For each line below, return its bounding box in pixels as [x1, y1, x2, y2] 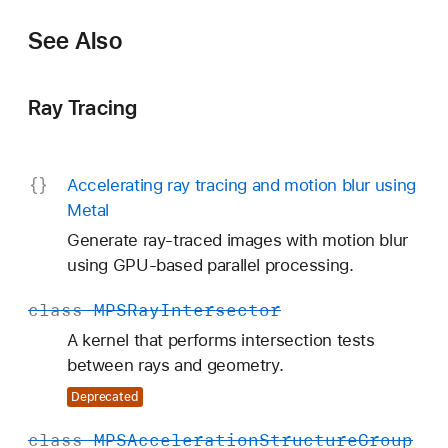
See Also [28, 25, 122, 55]
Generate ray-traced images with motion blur [66, 230, 408, 250]
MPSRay [94, 299, 160, 321]
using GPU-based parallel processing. [66, 255, 354, 275]
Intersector [160, 299, 281, 321]
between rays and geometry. [66, 355, 284, 375]
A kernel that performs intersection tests [66, 330, 375, 350]
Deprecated [70, 389, 139, 404]
